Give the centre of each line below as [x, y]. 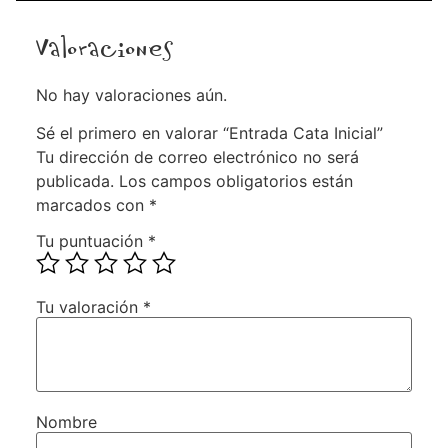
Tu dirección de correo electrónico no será [197, 156]
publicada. [75, 180]
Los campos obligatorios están [236, 180]
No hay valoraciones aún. [131, 94]
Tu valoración [89, 306]
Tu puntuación [92, 240]
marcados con [92, 204]
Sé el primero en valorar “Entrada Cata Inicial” [209, 132]
